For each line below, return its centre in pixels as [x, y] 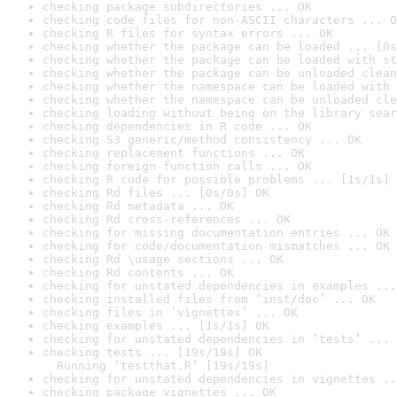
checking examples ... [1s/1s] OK [156, 326]
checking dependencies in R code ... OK [177, 126]
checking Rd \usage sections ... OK [163, 259]
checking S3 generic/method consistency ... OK [202, 140]
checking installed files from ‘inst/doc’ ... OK [209, 299]
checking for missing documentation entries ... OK [216, 233]
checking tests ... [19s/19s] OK [152, 352]
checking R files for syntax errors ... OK [188, 33]
